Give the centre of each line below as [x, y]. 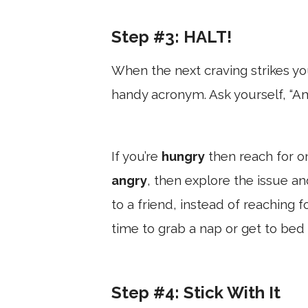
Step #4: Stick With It [196, 292]
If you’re [136, 156]
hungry [183, 156]
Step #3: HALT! [172, 36]
